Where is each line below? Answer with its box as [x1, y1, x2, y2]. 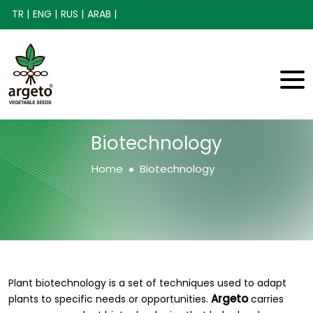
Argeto [211, 291, 248, 306]
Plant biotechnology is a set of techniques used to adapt [8, 276, 286, 290]
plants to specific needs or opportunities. [8, 292, 211, 306]
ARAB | [87, 7, 117, 21]
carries [248, 292, 284, 306]
